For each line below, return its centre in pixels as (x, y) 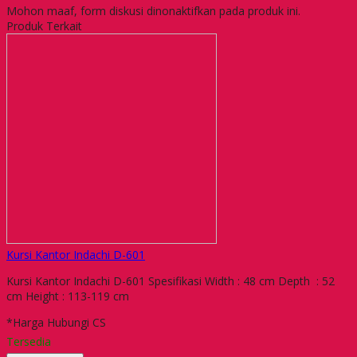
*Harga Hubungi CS (56, 322)
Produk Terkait (44, 25)
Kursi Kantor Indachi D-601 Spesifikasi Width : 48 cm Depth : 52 (171, 280)
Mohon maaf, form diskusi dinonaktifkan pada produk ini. (153, 10)
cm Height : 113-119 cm (68, 296)
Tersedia (29, 341)
